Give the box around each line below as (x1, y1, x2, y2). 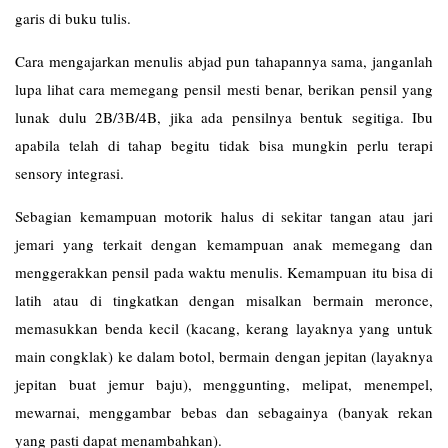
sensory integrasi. (15, 163, 124, 183)
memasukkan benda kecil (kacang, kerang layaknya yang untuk (15, 318, 433, 338)
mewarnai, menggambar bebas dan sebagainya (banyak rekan (15, 402, 433, 422)
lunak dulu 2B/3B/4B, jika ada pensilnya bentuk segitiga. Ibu (15, 107, 433, 127)
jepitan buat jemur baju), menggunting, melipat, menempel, (15, 374, 433, 394)
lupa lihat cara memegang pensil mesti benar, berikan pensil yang (15, 79, 433, 99)
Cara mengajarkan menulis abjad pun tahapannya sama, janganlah (15, 51, 433, 71)
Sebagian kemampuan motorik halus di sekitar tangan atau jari (15, 206, 433, 226)
